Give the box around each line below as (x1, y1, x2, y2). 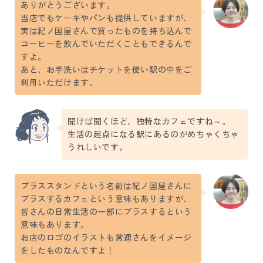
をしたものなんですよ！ (21, 245, 115, 256)
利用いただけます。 (21, 77, 98, 88)
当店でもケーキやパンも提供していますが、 (21, 12, 192, 23)
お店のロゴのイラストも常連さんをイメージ (21, 232, 192, 243)
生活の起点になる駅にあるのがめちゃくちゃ (68, 129, 239, 140)
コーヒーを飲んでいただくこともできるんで (21, 38, 193, 49)
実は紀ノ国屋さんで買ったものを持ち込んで (21, 25, 193, 36)
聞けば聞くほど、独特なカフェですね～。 (68, 116, 231, 127)
